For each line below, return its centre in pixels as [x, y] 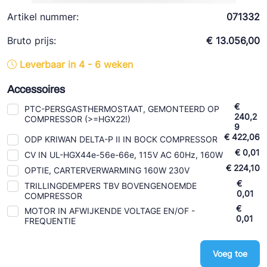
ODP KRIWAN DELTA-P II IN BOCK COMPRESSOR [121, 139]
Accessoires [36, 89]
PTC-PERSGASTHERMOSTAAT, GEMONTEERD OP [122, 109]
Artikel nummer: [43, 17]
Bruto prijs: [32, 41]
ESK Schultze [43, 31]
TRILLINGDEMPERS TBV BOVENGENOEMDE [111, 186]
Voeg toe [230, 254]
